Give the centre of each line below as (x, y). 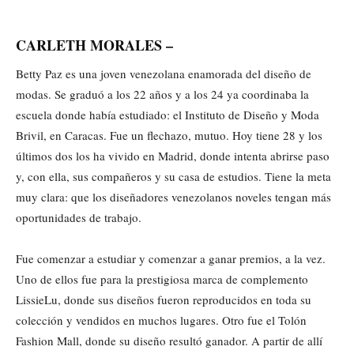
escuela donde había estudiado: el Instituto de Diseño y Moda (168, 115)
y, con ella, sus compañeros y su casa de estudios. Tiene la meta (173, 177)
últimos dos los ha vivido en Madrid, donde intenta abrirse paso (173, 156)
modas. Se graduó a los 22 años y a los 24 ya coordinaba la (162, 94)
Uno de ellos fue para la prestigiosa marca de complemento (162, 279)
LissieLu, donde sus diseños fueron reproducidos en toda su (164, 300)
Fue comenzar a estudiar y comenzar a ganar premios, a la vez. (171, 259)
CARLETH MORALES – (94, 45)
